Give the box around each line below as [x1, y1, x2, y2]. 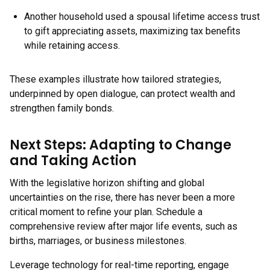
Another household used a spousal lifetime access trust [24, 11, 260, 22]
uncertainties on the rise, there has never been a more [10, 192, 235, 203]
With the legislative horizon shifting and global [10, 177, 204, 189]
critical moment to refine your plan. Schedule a [10, 206, 202, 218]
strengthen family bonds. [10, 102, 114, 114]
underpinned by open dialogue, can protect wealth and [10, 88, 235, 99]
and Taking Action [10, 151, 136, 170]
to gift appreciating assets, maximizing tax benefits [24, 25, 240, 37]
